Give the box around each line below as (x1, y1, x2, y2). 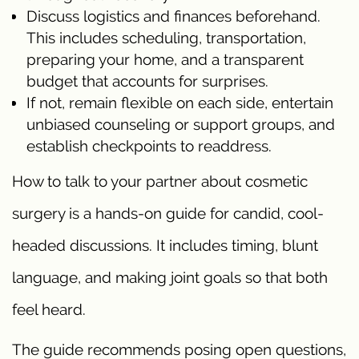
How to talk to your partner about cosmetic (12, 171, 308, 190)
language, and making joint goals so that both (12, 268, 328, 286)
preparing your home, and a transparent (26, 50, 304, 68)
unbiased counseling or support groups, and (26, 115, 335, 133)
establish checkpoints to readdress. (26, 136, 272, 155)
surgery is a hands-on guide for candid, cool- (12, 204, 324, 222)
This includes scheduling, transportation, (26, 28, 306, 46)
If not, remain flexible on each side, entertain (26, 93, 333, 111)
